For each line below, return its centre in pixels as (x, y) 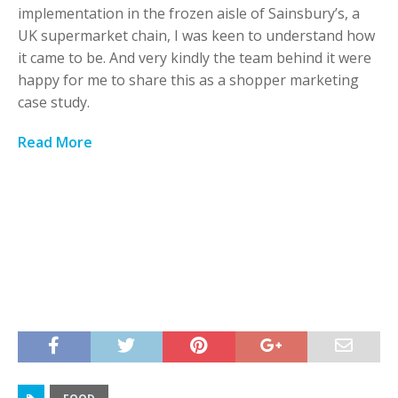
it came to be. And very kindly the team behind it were (195, 58)
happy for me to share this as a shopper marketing (188, 80)
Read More (55, 143)
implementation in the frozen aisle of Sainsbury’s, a (189, 14)
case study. (54, 103)
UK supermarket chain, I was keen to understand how (196, 36)
